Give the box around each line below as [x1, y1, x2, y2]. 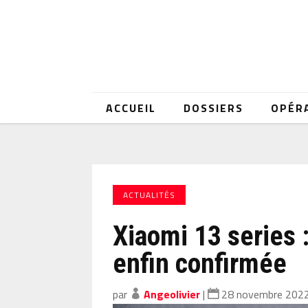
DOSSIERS [184, 100, 244, 116]
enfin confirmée [113, 247, 287, 280]
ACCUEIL [106, 100, 157, 116]
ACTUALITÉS [123, 188, 176, 201]
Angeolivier [144, 286, 201, 303]
